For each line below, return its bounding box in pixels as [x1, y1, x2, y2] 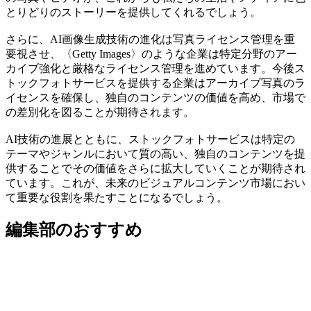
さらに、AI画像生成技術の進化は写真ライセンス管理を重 [6, 33, 295, 45]
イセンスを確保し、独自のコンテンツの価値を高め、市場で [6, 91, 305, 103]
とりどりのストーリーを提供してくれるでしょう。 [6, 6, 261, 18]
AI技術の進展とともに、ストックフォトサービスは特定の [6, 133, 295, 145]
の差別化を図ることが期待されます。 [6, 106, 194, 118]
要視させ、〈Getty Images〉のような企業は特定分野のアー [6, 47, 297, 60]
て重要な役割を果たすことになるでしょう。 [6, 191, 228, 203]
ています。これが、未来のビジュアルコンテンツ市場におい [6, 176, 305, 189]
